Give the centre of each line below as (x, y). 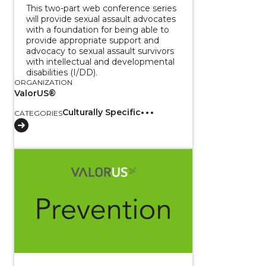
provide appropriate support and (93, 40)
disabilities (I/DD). (62, 72)
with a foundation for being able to (98, 29)
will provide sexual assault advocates (101, 19)
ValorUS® (35, 93)
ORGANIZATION (43, 82)
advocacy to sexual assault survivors (100, 51)
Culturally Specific (102, 112)
